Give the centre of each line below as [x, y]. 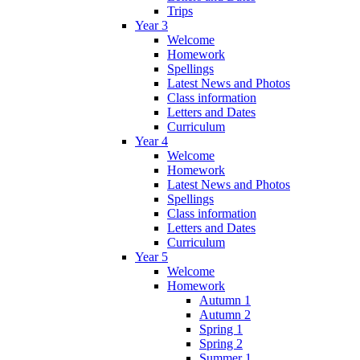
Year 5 [151, 256]
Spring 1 [221, 329]
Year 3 [151, 25]
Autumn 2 [225, 314]
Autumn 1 [225, 300]
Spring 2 [221, 343]
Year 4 [151, 141]
